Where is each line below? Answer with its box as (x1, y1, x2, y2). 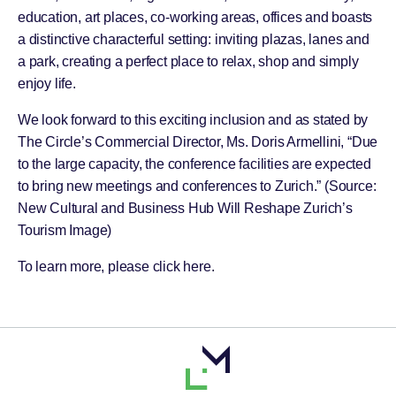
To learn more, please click (18, 259, 184, 274)
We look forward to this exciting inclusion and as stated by (18, 112, 369, 127)
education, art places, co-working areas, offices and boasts (18, 10, 373, 25)
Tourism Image (18, 223, 108, 238)
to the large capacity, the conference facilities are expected (18, 156, 371, 171)
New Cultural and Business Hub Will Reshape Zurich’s (18, 201, 353, 216)
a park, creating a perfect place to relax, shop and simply (18, 54, 359, 69)
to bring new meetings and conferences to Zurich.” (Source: (18, 179, 377, 194)
